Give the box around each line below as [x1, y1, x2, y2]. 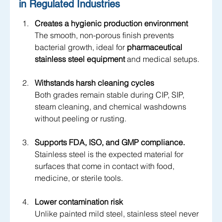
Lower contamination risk [35, 196, 123, 207]
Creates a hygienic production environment [35, 18, 188, 28]
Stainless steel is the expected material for [35, 149, 185, 159]
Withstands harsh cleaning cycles [35, 77, 154, 88]
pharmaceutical [127, 42, 184, 52]
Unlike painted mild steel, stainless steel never [35, 208, 201, 219]
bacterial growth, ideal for [35, 42, 127, 52]
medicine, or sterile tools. [35, 172, 123, 183]
